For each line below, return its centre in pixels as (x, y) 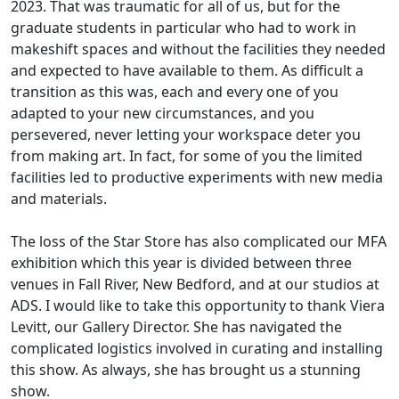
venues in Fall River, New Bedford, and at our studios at (195, 285)
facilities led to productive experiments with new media (197, 178)
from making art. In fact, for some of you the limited (187, 156)
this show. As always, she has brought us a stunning (186, 370)
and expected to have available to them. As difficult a (187, 71)
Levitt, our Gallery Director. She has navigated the (176, 327)
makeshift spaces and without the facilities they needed (198, 49)
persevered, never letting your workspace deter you (186, 135)
